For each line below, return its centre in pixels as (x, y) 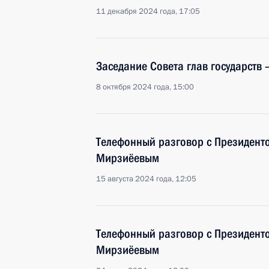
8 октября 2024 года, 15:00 (145, 87)
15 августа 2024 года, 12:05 (146, 179)
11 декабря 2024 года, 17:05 (148, 11)
